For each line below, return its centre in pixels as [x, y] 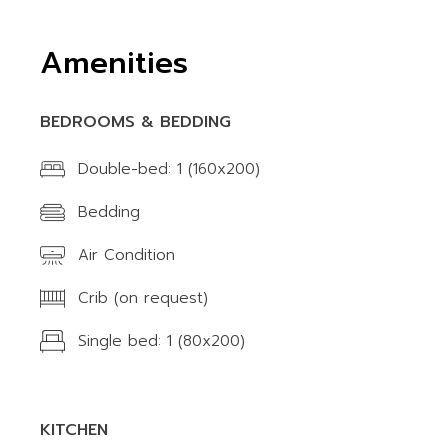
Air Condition [127, 255]
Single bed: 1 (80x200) [162, 341]
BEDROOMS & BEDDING [136, 122]
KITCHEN [74, 430]
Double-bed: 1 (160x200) [169, 169]
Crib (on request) [143, 298]
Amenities [114, 63]
